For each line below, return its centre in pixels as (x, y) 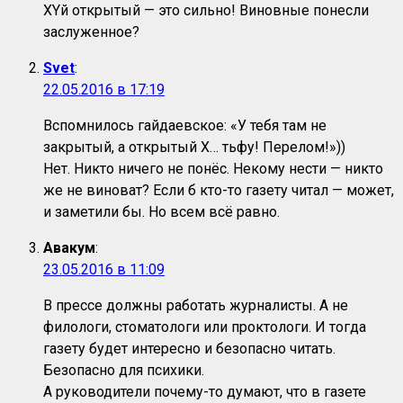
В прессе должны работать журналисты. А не (196, 306)
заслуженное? (91, 32)
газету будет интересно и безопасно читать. (189, 349)
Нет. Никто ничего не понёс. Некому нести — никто (213, 169)
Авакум (69, 248)
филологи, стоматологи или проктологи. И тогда (205, 327)
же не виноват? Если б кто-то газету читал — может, (219, 191)
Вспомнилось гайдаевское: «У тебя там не (185, 126)
